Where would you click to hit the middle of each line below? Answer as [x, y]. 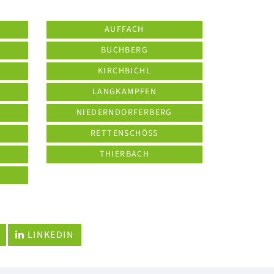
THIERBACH [124, 154]
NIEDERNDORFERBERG [124, 113]
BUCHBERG [124, 50]
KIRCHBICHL [124, 71]
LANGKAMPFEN [124, 92]
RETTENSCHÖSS [124, 133]
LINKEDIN [49, 235]
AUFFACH [124, 29]
